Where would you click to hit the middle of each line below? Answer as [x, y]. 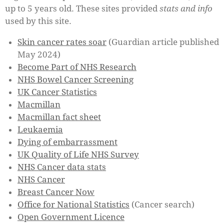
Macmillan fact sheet [59, 117]
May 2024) [39, 54]
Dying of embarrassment [67, 142]
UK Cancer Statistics [57, 92]
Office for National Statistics [73, 204]
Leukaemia [40, 129]
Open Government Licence [71, 217]
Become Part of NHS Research [77, 67]
